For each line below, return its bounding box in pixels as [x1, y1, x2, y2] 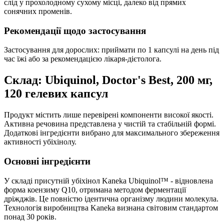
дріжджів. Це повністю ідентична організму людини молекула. [4, 194, 218, 203]
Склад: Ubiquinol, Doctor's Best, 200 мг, [4, 73, 212, 87]
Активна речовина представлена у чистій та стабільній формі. [4, 119, 216, 128]
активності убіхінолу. [4, 137, 76, 146]
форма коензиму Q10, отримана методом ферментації [4, 185, 186, 194]
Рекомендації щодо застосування [4, 25, 146, 36]
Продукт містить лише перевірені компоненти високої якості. [4, 110, 213, 119]
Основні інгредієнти [4, 155, 90, 166]
